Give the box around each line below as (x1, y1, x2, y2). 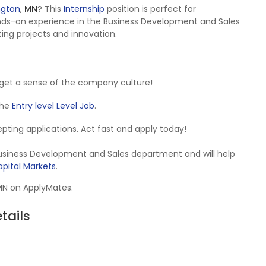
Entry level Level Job (12, 100, 94, 112)
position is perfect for (104, 3, 196, 15)
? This (37, 3, 64, 15)
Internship (64, 3, 104, 15)
